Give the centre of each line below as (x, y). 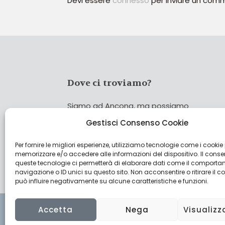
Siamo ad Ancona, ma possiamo (128, 106)
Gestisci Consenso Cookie (137, 123)
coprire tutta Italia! (102, 121)
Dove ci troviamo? (109, 83)
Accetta (56, 209)
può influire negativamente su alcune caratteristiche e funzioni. (112, 181)
